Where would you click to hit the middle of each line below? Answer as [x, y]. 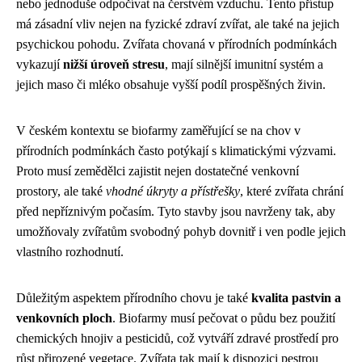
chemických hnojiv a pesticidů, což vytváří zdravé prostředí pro [177, 338]
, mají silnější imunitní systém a [244, 64]
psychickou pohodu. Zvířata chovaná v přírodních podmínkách [177, 44]
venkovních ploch [64, 318]
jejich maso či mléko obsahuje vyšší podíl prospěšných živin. [171, 84]
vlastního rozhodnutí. [70, 251]
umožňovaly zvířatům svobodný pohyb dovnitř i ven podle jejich [181, 231]
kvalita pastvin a [296, 297]
